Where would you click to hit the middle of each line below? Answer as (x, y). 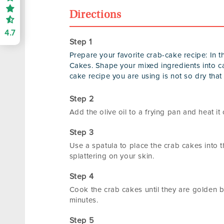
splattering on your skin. (112, 156)
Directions (95, 16)
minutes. (84, 200)
